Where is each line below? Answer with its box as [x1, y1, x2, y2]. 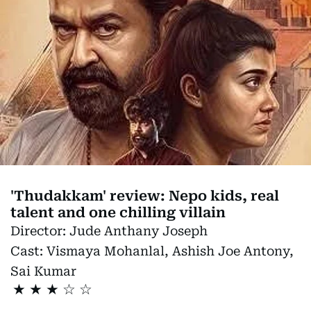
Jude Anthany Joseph [69, 223, 208, 238]
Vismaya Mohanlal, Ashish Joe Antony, [47, 243, 294, 258]
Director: [10, 223, 69, 238]
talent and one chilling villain [10, 203, 226, 221]
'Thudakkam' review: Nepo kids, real [10, 187, 279, 204]
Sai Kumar [10, 263, 76, 278]
